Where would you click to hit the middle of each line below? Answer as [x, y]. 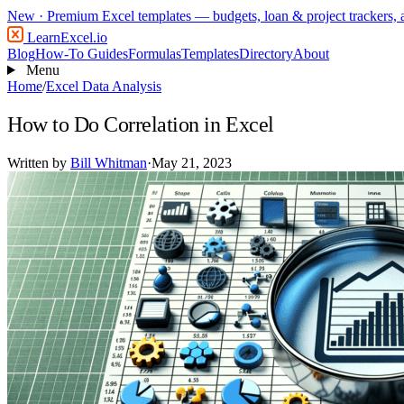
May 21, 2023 [192, 162]
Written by [39, 162]
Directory [266, 54]
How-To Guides [82, 54]
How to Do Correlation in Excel [141, 124]
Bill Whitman [109, 162]
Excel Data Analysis [104, 86]
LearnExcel [58, 37]
